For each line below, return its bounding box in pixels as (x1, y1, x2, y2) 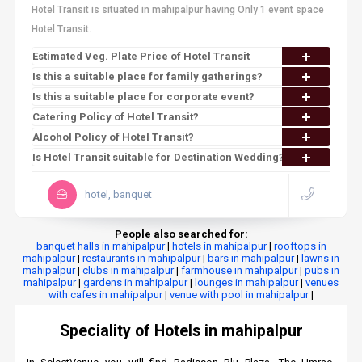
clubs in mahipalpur (82, 264, 174, 276)
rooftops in (273, 240, 326, 252)
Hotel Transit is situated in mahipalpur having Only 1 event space (31, 4, 324, 15)
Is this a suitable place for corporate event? (32, 90, 255, 103)
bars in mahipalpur (208, 252, 294, 264)
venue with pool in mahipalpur (170, 288, 309, 301)
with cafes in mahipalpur (48, 288, 162, 301)
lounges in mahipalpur (195, 276, 298, 288)
